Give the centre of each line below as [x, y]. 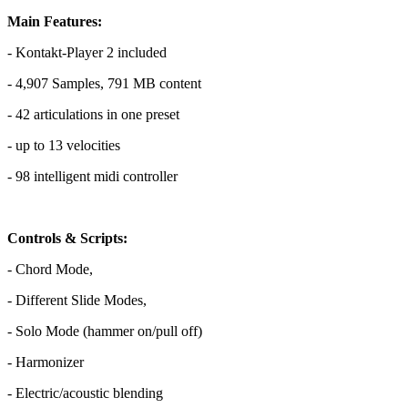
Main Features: [55, 21]
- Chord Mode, [50, 269]
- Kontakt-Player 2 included [87, 52]
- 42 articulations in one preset [93, 114]
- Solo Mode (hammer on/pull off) [105, 331]
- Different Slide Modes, [77, 300]
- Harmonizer [46, 362]
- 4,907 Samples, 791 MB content [104, 83]
